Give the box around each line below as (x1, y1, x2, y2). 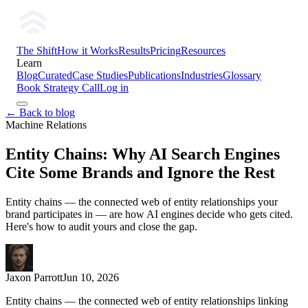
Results (118, 45, 150, 56)
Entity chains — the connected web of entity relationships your (5, 195, 278, 208)
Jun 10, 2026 (63, 271, 119, 283)
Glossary (223, 69, 261, 81)
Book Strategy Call (16, 82, 100, 93)
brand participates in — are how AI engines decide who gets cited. (5, 208, 293, 220)
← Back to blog (5, 107, 75, 118)
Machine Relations (5, 119, 87, 131)
